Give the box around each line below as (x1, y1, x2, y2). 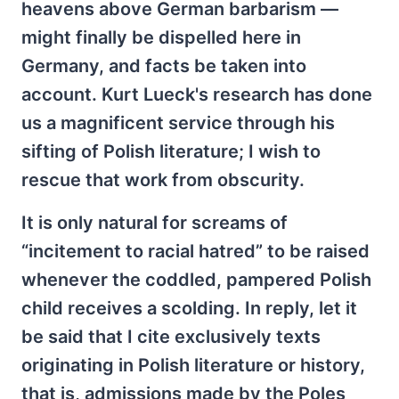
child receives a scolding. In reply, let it (21, 297, 357, 320)
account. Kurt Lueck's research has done (21, 84, 372, 106)
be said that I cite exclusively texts (21, 326, 321, 348)
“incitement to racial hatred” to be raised (21, 240, 370, 263)
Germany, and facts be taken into (21, 55, 306, 77)
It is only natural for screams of (21, 212, 288, 234)
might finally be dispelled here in (21, 27, 301, 49)
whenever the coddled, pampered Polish (21, 269, 371, 291)
